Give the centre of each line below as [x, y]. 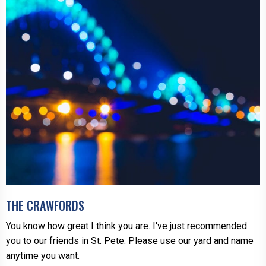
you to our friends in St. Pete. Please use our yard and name [130, 241]
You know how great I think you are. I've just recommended [126, 226]
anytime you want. [43, 256]
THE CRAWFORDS [45, 206]
